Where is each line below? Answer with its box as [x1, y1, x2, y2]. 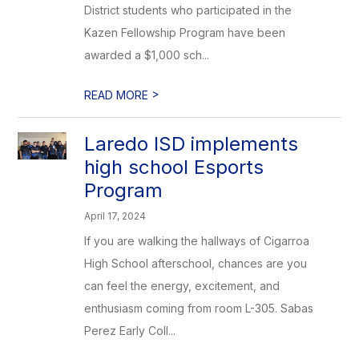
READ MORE [84, 88, 152, 102]
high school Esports [84, 155, 264, 179]
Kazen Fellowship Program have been [84, 26, 286, 39]
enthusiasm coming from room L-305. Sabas [84, 301, 314, 315]
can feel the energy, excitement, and [84, 279, 280, 292]
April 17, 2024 [84, 210, 147, 222]
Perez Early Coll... [84, 324, 176, 337]
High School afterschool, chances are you [84, 256, 308, 270]
